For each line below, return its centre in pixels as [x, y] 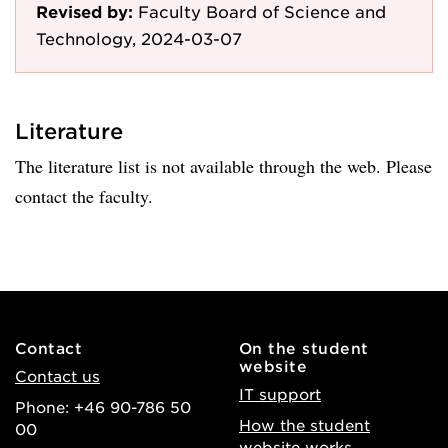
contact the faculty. [84, 196]
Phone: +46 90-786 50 [103, 406]
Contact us [57, 375]
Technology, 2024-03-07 [139, 38]
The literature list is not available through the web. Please [223, 166]
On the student [304, 347]
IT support [280, 393]
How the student [304, 424]
